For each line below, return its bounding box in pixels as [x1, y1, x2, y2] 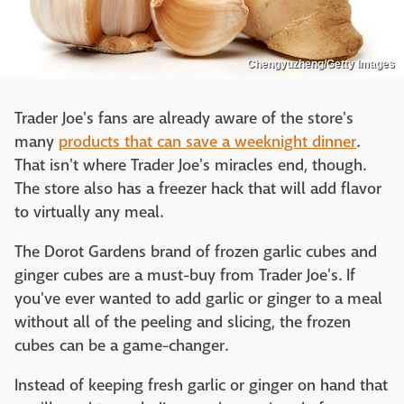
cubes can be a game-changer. [14, 335, 228, 356]
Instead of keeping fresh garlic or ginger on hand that [14, 374, 388, 396]
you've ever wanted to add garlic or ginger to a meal [14, 288, 382, 309]
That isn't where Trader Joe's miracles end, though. [14, 154, 366, 176]
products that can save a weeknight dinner [59, 131, 356, 152]
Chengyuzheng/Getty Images [247, 57, 395, 70]
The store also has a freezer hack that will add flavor [14, 178, 381, 199]
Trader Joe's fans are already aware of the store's [14, 107, 353, 129]
